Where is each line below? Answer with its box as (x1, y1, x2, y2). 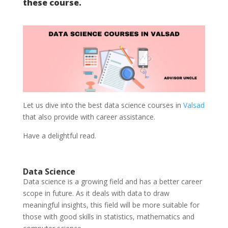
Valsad (183, 100, 205, 110)
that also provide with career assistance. (22, 112, 155, 122)
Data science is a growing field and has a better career (22, 177, 202, 187)
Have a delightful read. (22, 131, 96, 141)
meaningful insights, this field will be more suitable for (22, 200, 199, 210)
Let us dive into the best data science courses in (22, 100, 183, 110)
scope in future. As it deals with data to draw (22, 188, 169, 198)
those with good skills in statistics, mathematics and (22, 212, 194, 222)
